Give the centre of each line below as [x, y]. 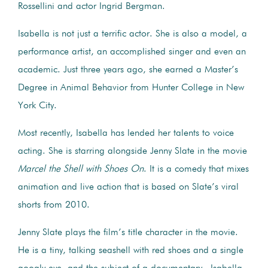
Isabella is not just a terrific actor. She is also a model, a [133, 34]
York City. [37, 106]
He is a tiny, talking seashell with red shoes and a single [131, 250]
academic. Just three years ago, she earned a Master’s [128, 70]
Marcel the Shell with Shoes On [81, 169]
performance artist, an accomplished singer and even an [132, 52]
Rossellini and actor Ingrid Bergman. [94, 6]
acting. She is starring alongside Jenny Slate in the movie [133, 151]
